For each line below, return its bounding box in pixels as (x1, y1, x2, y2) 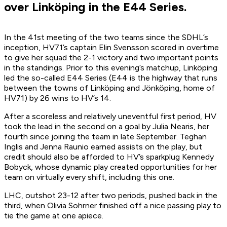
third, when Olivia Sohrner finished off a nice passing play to (4, 201, 221, 211)
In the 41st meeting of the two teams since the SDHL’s (4, 32, 208, 43)
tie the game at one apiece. (4, 211, 103, 221)
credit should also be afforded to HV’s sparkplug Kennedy (4, 152, 214, 162)
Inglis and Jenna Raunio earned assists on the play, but (4, 142, 202, 152)
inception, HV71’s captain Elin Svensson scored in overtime (4, 43, 219, 53)
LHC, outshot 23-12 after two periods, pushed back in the (4, 191, 217, 201)
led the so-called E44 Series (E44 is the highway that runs (4, 73, 217, 83)
